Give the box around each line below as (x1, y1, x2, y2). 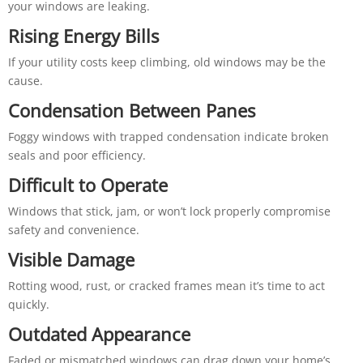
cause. (7, 72, 43, 88)
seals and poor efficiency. (7, 147, 146, 163)
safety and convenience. (7, 221, 139, 237)
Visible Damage (7, 246, 135, 271)
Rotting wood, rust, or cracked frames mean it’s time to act (7, 277, 325, 293)
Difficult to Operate (7, 172, 168, 197)
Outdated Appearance (7, 321, 190, 346)
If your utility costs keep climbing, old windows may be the (7, 53, 326, 70)
